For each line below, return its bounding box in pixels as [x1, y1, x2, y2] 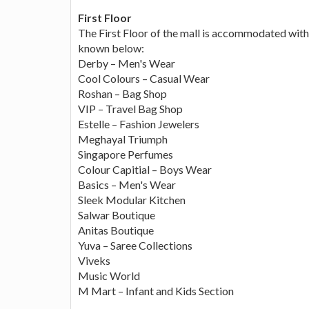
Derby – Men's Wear [78, 56, 175, 70]
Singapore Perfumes [78, 147, 173, 161]
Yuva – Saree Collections [78, 238, 192, 252]
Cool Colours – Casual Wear [78, 71, 210, 85]
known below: [78, 41, 144, 54]
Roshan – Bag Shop [78, 86, 167, 100]
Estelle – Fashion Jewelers [78, 117, 199, 130]
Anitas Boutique [78, 223, 154, 237]
